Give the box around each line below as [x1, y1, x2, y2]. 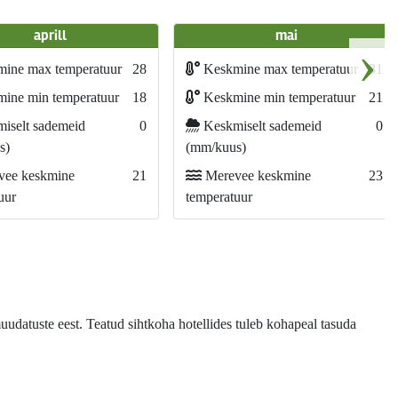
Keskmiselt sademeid [199, 118, 322, 133]
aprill [33, 27, 67, 44]
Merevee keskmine [201, 168, 311, 183]
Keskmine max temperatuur [199, 61, 358, 76]
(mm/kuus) [185, 139, 246, 155]
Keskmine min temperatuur [199, 90, 355, 105]
